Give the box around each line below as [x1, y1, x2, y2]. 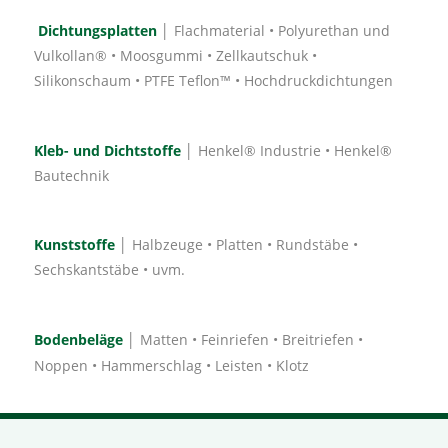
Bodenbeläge [34, 330, 128, 349]
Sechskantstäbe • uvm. [34, 260, 186, 279]
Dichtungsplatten [38, 21, 162, 40]
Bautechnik [34, 166, 110, 185]
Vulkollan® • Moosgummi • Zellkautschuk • [34, 46, 318, 65]
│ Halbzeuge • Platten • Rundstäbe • [115, 235, 359, 254]
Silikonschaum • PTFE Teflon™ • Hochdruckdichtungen [34, 71, 394, 90]
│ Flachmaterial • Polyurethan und [161, 21, 391, 40]
